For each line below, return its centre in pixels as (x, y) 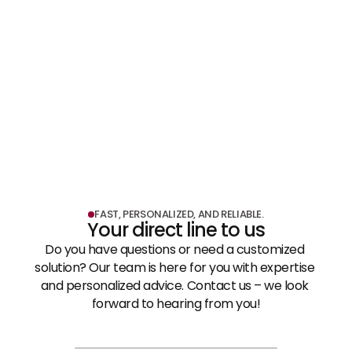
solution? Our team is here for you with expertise (174, 268)
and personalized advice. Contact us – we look (174, 286)
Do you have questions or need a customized (175, 249)
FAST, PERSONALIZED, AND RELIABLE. (179, 214)
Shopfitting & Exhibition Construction (171, 59)
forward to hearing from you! (176, 304)
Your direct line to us (176, 230)
